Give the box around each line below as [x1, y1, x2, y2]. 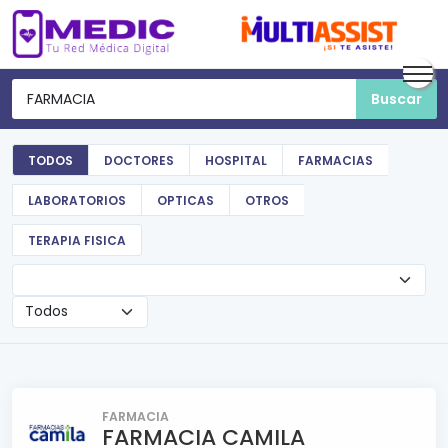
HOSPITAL [205, 152, 267, 169]
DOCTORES [104, 152, 174, 169]
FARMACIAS [298, 152, 373, 169]
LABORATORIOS [28, 192, 126, 209]
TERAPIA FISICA [28, 232, 126, 249]
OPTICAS [157, 192, 214, 209]
